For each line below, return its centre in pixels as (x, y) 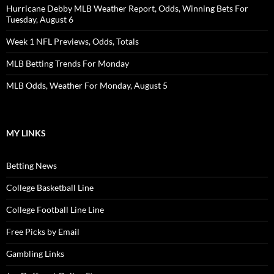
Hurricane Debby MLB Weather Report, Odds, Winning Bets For (127, 9)
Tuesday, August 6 (40, 20)
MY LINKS (26, 133)
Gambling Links (35, 254)
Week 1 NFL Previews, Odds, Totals (72, 42)
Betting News (31, 166)
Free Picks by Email (43, 232)
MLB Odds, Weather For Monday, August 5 (87, 86)
